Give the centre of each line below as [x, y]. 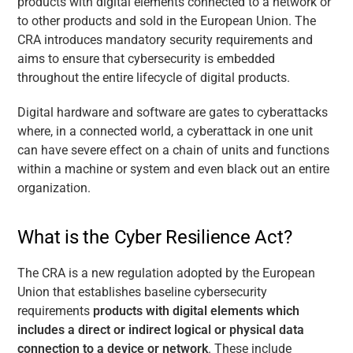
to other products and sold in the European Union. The [167, 20]
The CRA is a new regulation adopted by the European [167, 273]
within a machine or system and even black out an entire [174, 169]
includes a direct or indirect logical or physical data [161, 329]
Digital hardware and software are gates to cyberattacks [173, 112]
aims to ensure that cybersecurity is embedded [147, 58]
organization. [54, 188]
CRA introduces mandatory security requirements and [165, 39]
